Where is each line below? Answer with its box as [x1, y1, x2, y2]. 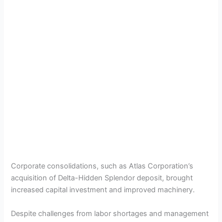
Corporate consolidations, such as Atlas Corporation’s [11, 162, 194, 171]
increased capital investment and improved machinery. [11, 185, 195, 195]
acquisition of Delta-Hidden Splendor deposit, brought [11, 173, 193, 183]
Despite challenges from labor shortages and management [11, 209, 209, 218]
